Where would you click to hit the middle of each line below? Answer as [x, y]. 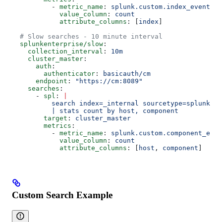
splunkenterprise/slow [57, 44]
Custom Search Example [62, 195]
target [40, 118]
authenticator [54, 74]
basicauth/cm [127, 74]
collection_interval [57, 52]
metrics [42, 126]
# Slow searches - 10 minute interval [87, 37]
